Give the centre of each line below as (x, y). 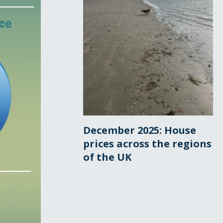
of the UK (108, 157)
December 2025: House (140, 130)
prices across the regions (148, 143)
